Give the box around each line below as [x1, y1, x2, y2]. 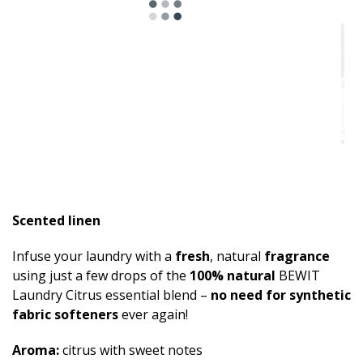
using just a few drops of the [12, 267, 190, 284]
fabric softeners [12, 305, 118, 323]
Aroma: [12, 341, 59, 359]
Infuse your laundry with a [12, 247, 175, 265]
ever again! [118, 305, 188, 323]
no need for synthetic [211, 286, 351, 304]
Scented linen [12, 211, 100, 229]
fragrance [264, 247, 330, 265]
